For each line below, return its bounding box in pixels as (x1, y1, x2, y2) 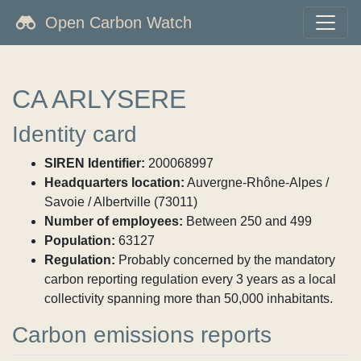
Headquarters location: (44, 176, 185, 189)
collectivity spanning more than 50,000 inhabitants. (44, 292, 333, 305)
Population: (44, 234, 115, 247)
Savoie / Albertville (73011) (44, 195, 197, 209)
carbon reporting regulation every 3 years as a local (44, 272, 336, 286)
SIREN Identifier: (44, 156, 145, 170)
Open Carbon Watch (45, 14, 192, 31)
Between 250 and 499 (183, 214, 312, 228)
